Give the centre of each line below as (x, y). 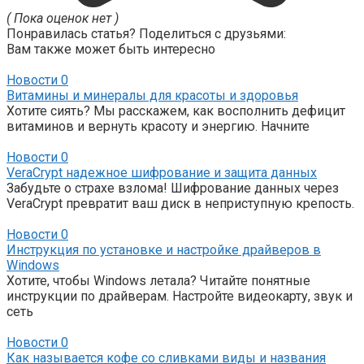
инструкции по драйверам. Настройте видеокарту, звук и (180, 296)
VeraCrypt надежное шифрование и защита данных (162, 172)
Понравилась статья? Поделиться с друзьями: (146, 33)
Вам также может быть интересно (111, 49)
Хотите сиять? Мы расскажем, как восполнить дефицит (176, 110)
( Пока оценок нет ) (63, 18)
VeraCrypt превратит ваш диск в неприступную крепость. (180, 203)
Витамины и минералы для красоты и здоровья (152, 95)
